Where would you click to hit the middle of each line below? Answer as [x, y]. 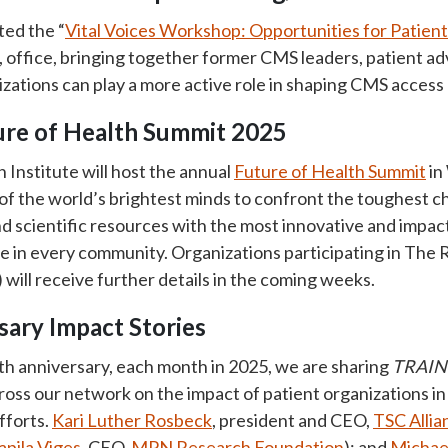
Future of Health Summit [330, 171]
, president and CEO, [292, 420]
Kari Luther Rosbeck [132, 420]
